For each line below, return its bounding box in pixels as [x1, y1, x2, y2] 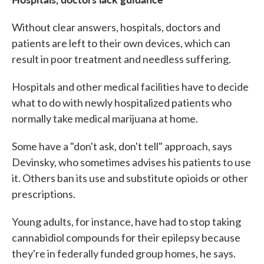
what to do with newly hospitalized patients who [12, 95, 232, 109]
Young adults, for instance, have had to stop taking [12, 214, 241, 228]
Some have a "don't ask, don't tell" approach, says [12, 139, 232, 153]
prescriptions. [12, 187, 75, 200]
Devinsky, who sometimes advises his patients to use [12, 155, 251, 169]
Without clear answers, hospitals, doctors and [12, 20, 220, 34]
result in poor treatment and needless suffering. [12, 52, 231, 65]
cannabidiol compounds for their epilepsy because [12, 230, 240, 244]
